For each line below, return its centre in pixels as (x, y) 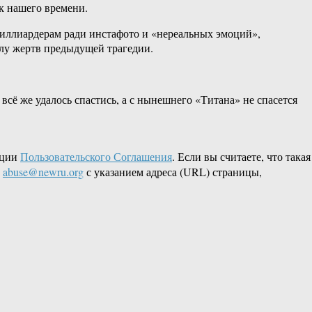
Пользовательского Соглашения (96, 157)
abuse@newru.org (43, 172)
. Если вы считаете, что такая (241, 157)
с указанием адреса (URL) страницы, (173, 172)
